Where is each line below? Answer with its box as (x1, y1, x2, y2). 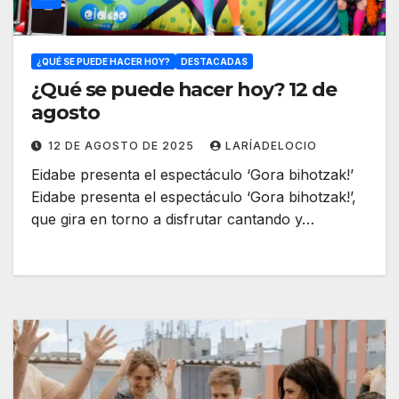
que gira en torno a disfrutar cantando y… (31, 210, 314, 229)
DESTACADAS (181, 56, 248, 68)
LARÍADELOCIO (225, 139, 317, 153)
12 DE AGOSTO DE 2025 (48, 139, 198, 153)
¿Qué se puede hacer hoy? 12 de (31, 77, 337, 102)
